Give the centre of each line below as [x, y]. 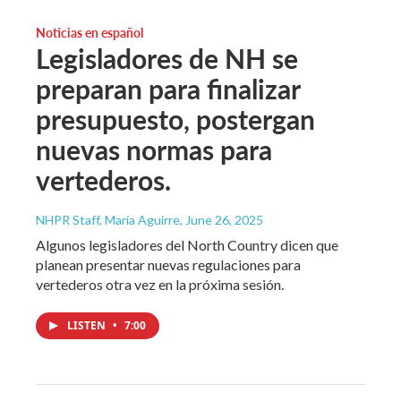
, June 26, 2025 [222, 219]
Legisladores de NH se [167, 58]
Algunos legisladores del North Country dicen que [187, 244]
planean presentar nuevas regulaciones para [168, 264]
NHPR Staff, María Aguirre [108, 219]
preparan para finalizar [168, 88]
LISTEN [88, 325]
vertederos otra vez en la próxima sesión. [160, 284]
